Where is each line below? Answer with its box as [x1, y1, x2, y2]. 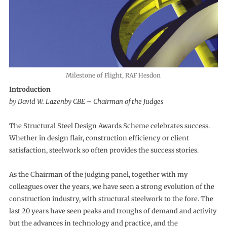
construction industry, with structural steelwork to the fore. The [9, 195, 213, 204]
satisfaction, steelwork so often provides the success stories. [9, 146, 199, 155]
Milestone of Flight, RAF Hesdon [66, 71, 161, 80]
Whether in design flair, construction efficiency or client [9, 134, 189, 143]
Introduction [9, 85, 51, 94]
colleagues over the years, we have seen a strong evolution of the [9, 182, 214, 192]
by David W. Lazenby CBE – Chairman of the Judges [9, 97, 163, 106]
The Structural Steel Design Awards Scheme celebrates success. [9, 122, 210, 131]
